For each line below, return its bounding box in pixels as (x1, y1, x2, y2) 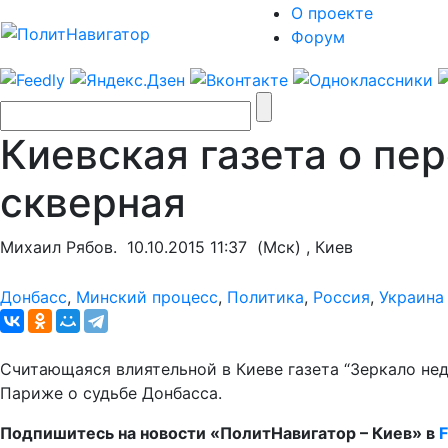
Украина (379, 286, 444, 307)
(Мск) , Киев (247, 236, 353, 257)
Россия (313, 286, 370, 307)
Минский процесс (76, 286, 218, 307)
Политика (227, 286, 304, 307)
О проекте (291, 3, 373, 23)
